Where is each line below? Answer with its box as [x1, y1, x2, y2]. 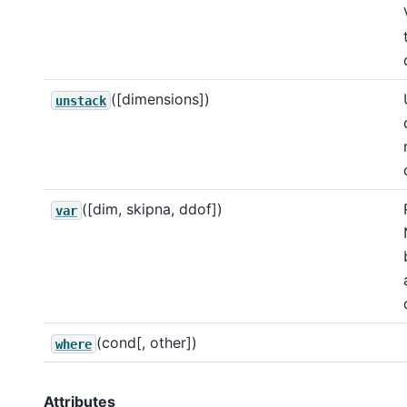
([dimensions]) [111, 90, 210, 109]
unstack [55, 93, 106, 108]
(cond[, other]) [96, 333, 197, 352]
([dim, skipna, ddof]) [82, 200, 223, 219]
